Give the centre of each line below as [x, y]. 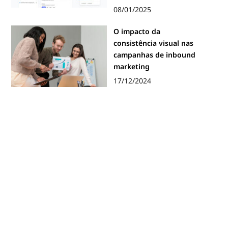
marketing [132, 66]
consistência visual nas [154, 43]
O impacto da [137, 31]
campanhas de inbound [155, 54]
